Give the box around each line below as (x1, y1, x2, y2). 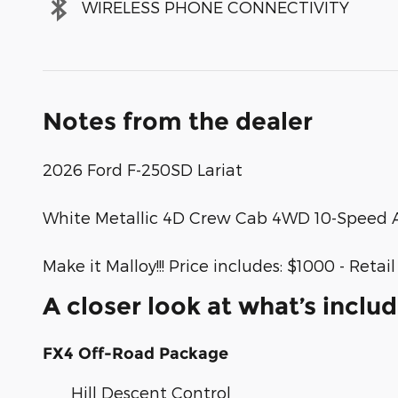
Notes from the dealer (43, 106, 313, 136)
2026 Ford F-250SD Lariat (43, 159, 243, 179)
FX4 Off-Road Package (43, 343, 228, 363)
